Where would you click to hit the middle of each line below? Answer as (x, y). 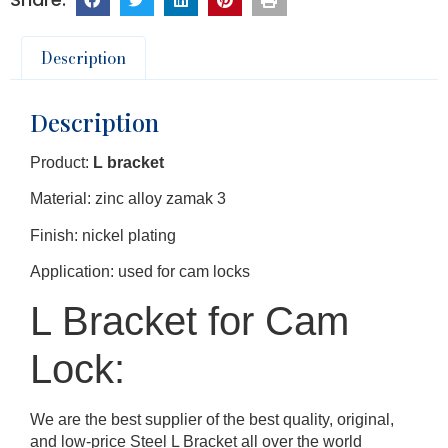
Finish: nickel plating (103, 235)
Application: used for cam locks (140, 271)
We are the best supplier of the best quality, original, (212, 420)
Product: (61, 162)
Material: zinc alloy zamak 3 (128, 199)
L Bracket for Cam (189, 321)
